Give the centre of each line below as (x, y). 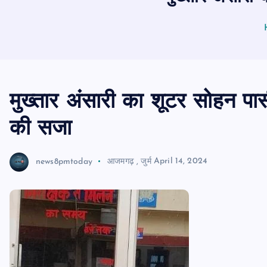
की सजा (41, 129)
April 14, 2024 (181, 162)
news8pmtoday (64, 162)
